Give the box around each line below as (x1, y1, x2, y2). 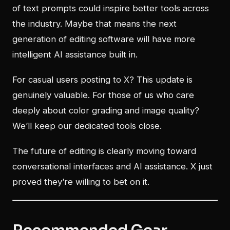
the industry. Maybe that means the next (12, 18, 177, 29)
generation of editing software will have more (12, 34, 195, 45)
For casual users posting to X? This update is (12, 74, 193, 85)
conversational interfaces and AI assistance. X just (12, 161, 213, 172)
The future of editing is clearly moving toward (12, 146, 196, 157)
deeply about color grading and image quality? (12, 105, 199, 116)
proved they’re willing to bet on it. (12, 177, 149, 187)
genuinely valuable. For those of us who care (12, 90, 194, 101)
